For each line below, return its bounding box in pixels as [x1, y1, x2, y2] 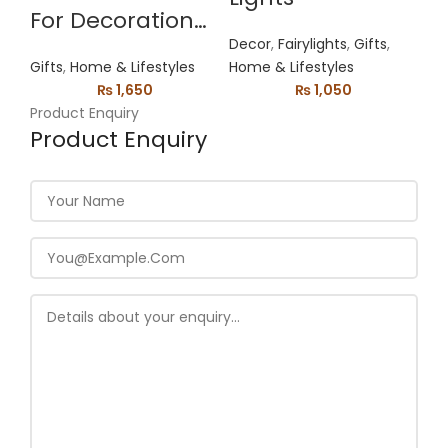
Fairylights [278, 34, 347, 55]
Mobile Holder [30, 34, 184, 66]
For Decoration [30, 4, 194, 36]
